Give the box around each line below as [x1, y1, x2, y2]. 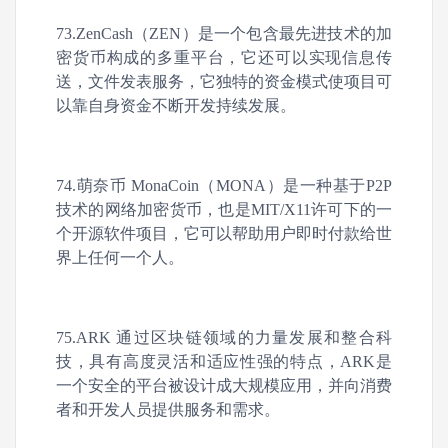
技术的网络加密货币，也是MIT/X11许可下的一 [56, 201, 392, 218]
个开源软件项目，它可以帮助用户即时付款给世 [56, 225, 392, 242]
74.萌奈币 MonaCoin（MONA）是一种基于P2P [56, 177, 392, 194]
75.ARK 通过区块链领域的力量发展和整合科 [56, 329, 392, 346]
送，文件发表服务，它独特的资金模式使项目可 [56, 73, 392, 90]
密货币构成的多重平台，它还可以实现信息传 [56, 49, 392, 66]
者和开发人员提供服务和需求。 [56, 401, 280, 418]
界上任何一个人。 [56, 249, 184, 266]
